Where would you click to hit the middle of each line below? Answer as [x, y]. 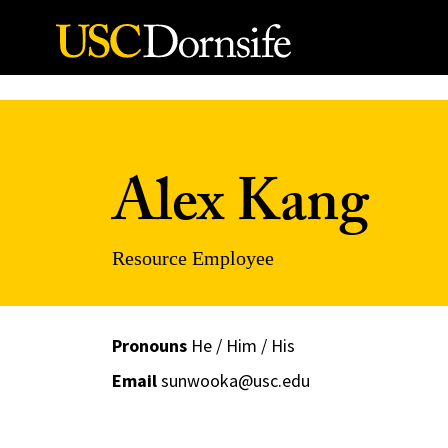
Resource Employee [192, 258]
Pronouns [149, 345]
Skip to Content [78, 40]
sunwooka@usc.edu [235, 380]
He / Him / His [240, 345]
